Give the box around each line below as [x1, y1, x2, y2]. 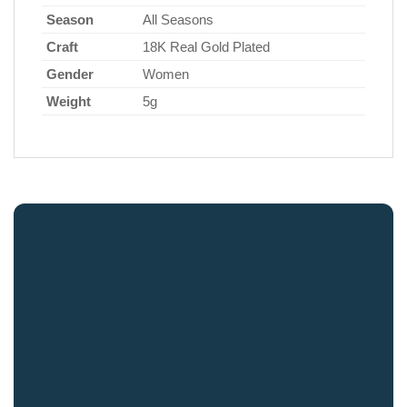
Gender [46, 65, 94, 82]
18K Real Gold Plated [143, 38, 270, 55]
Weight [46, 93, 91, 109]
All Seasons [143, 11, 213, 27]
